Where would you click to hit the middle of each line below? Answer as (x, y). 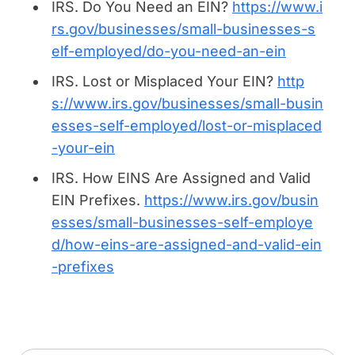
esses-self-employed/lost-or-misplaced (187, 126)
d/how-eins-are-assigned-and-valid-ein (187, 245)
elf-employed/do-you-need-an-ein (169, 52)
